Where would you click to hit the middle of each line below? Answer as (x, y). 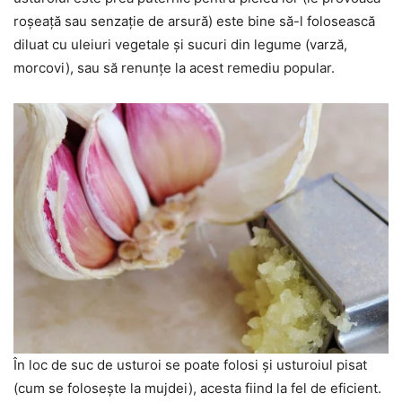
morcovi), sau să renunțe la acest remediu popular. (174, 67)
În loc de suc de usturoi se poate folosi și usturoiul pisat (190, 364)
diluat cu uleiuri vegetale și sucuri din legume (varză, (180, 44)
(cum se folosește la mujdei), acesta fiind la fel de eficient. (197, 388)
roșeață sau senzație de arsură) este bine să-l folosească (194, 21)
